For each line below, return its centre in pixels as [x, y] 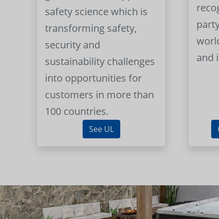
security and [73, 45]
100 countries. [77, 111]
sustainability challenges [100, 62]
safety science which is [97, 12]
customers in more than [100, 95]
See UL [101, 129]
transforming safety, [91, 28]
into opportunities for [94, 78]
